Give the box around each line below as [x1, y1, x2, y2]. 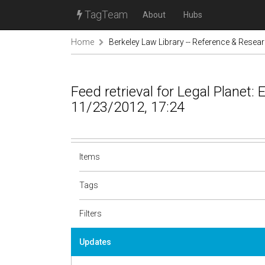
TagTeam [82, 8, 128, 21]
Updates [79, 237, 111, 247]
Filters [79, 209, 102, 218]
